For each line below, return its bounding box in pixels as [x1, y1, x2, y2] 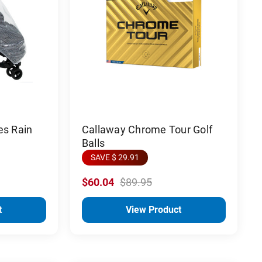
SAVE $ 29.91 [90, 152, 139, 162]
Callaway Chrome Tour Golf [81, 123, 213, 136]
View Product [126, 204, 182, 215]
